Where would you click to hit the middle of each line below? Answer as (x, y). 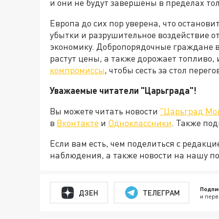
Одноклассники (140, 123)
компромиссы (77, 70)
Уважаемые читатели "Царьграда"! (123, 90)
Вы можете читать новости (105, 111)
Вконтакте (78, 123)
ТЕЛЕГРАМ (161, 192)
